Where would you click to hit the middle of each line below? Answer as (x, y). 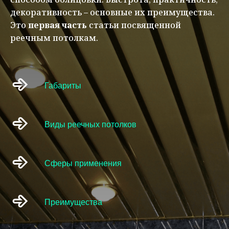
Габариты (63, 86)
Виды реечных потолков (91, 125)
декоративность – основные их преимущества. (112, 12)
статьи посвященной (134, 25)
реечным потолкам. (54, 38)
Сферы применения (83, 164)
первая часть (58, 25)
